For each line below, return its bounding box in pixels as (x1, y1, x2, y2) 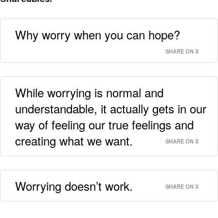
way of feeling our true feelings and (15, 115, 194, 133)
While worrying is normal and (15, 83, 163, 101)
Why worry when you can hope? (15, 25, 180, 43)
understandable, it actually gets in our (15, 99, 206, 117)
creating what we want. (15, 131, 133, 149)
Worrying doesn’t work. (15, 177, 133, 194)
